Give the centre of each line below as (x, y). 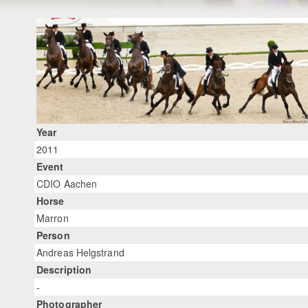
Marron (53, 218)
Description (64, 269)
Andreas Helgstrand (80, 252)
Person (53, 235)
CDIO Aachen (67, 183)
